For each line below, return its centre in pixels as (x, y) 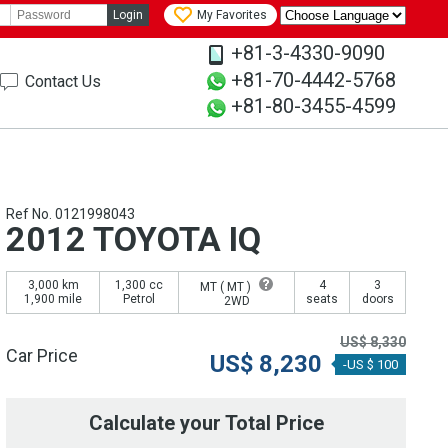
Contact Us (63, 81)
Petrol (139, 299)
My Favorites (232, 15)
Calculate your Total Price (206, 423)
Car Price (42, 356)
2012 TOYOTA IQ (133, 239)
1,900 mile (53, 299)
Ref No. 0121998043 (70, 214)
